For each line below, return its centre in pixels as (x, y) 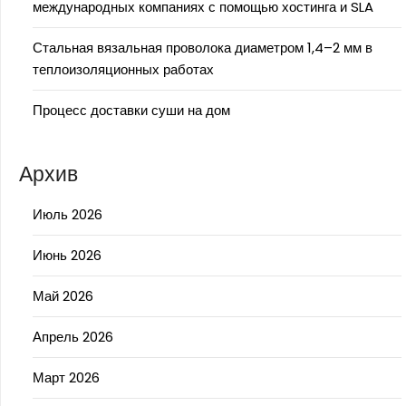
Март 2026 (66, 378)
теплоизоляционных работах (123, 70)
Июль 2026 (68, 215)
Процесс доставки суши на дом (131, 111)
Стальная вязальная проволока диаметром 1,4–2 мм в (203, 48)
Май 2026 (63, 296)
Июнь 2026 (67, 256)
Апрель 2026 (73, 337)
